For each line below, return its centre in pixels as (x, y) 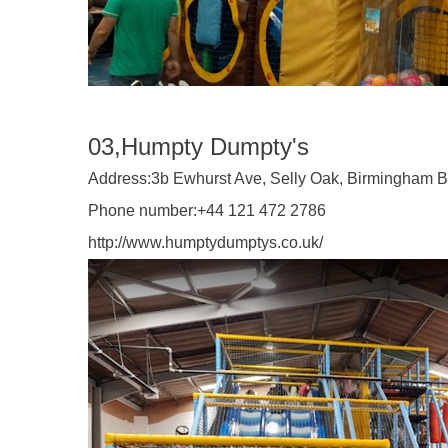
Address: (119, 178)
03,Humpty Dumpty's (198, 146)
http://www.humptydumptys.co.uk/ (205, 242)
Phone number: (142, 210)
